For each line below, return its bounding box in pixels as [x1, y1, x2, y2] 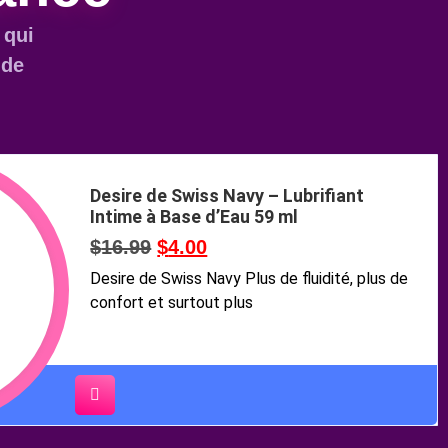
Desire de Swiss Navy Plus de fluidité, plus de [90, 269, 409, 289]
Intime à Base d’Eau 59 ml [90, 206, 299, 228]
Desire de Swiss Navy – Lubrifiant [90, 185, 365, 207]
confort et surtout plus [90, 293, 254, 313]
